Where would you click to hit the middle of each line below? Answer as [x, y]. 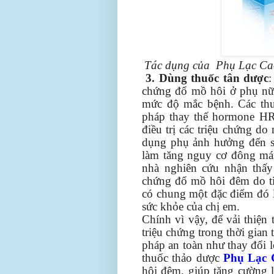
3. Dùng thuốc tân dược [207, 78]
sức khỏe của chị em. [191, 206]
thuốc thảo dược [183, 257]
